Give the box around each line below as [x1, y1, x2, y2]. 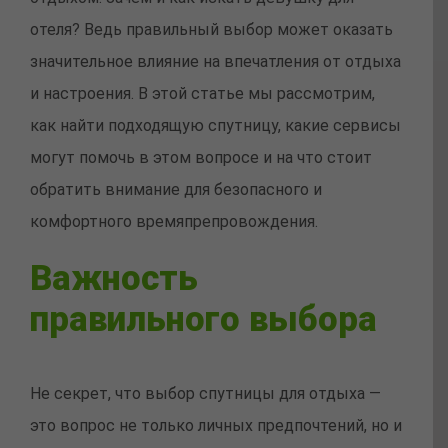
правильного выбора [30, 299, 377, 340]
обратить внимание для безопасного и [30, 180, 322, 200]
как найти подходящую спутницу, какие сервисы [30, 116, 401, 136]
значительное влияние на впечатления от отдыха [30, 52, 401, 72]
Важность [30, 258, 198, 299]
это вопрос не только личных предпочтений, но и [30, 416, 402, 436]
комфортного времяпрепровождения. [30, 212, 318, 232]
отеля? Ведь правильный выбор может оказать [30, 20, 393, 40]
